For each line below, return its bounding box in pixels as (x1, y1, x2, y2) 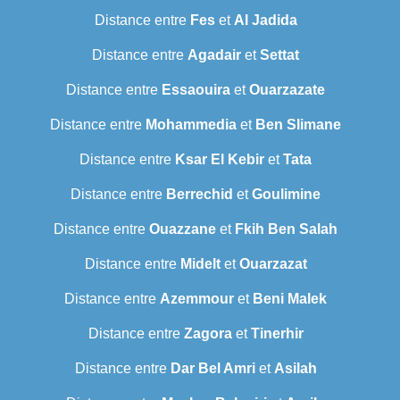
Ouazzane (149, 221, 216, 237)
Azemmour (160, 291, 234, 307)
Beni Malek (253, 291, 327, 307)
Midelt (179, 256, 221, 272)
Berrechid (166, 187, 233, 203)
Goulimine (252, 187, 321, 203)
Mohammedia (146, 117, 237, 133)
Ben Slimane (255, 117, 341, 133)
